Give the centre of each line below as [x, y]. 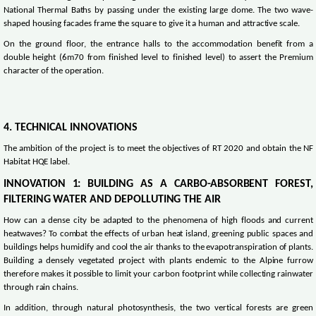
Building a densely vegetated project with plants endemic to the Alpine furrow [159, 261]
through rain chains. [41, 288]
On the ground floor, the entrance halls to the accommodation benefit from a [159, 45]
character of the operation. [54, 72]
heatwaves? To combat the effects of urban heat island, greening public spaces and [159, 235]
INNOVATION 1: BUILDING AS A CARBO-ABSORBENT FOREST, [159, 184]
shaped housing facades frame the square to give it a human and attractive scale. [152, 24]
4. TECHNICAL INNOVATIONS [71, 128]
